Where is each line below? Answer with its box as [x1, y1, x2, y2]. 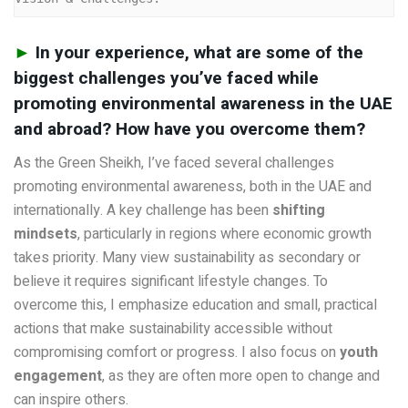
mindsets [14, 222, 77, 245]
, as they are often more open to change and [102, 364, 380, 387]
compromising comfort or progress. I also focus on [14, 341, 336, 363]
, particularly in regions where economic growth [77, 222, 372, 245]
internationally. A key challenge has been [14, 199, 272, 221]
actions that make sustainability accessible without [14, 317, 332, 340]
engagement [14, 364, 102, 387]
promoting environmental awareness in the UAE [14, 91, 393, 117]
